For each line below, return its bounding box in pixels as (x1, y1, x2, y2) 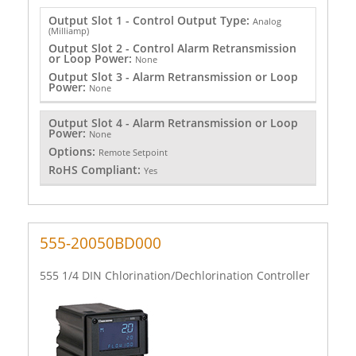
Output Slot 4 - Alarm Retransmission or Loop (48, 115, 298, 131)
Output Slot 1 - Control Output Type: (48, 12, 253, 28)
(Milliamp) (48, 24, 89, 37)
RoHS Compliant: (48, 162, 144, 178)
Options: (48, 144, 99, 160)
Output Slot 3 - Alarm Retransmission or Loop (48, 68, 298, 84)
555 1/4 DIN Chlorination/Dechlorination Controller (40, 267, 310, 283)
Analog (252, 14, 281, 27)
